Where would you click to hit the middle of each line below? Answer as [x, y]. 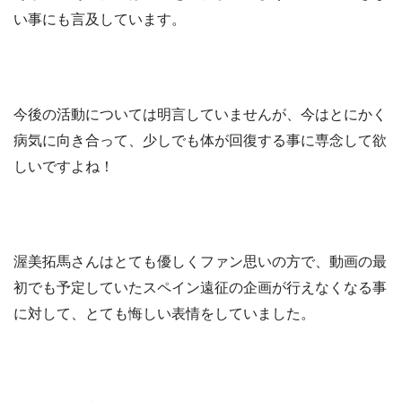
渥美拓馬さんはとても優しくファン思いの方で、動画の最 [200, 261]
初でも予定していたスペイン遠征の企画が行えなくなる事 [200, 287]
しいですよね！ [64, 166]
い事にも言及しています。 [100, 19]
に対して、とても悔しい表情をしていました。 [164, 313]
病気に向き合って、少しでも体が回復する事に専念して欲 [200, 140]
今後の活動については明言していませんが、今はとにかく [200, 114]
